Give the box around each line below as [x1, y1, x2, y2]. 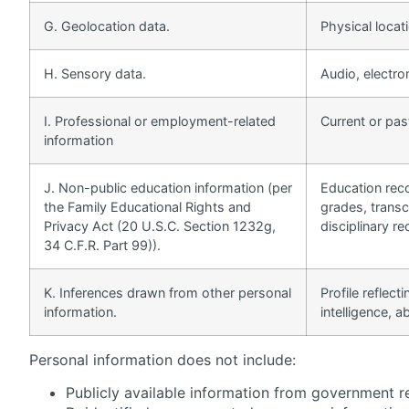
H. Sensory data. [44, 65, 146, 81]
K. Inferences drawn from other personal [44, 284, 291, 300]
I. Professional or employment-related [44, 112, 276, 129]
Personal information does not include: [29, 350, 296, 369]
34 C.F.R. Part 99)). [44, 236, 161, 253]
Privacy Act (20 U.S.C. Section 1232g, [44, 217, 276, 234]
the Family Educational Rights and [44, 198, 251, 215]
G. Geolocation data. [44, 17, 170, 34]
